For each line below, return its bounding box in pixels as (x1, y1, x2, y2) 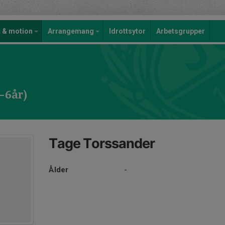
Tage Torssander (49, 135, 155, 152)
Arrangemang (48, 27, 95, 35)
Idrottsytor (109, 27, 146, 35)
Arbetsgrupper (156, 27, 205, 35)
